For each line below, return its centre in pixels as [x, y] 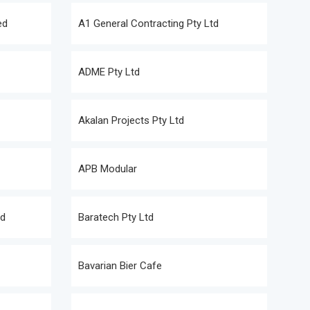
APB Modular [108, 169]
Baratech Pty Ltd [116, 217]
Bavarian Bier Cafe [120, 266]
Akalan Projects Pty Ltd [131, 120]
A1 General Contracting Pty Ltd [148, 24]
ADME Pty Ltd [109, 72]
